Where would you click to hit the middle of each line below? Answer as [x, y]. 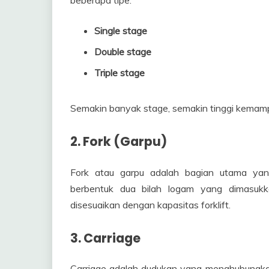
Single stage [121, 30]
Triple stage [119, 72]
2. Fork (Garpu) [119, 141]
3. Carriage [105, 238]
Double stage [123, 51]
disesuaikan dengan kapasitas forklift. [150, 204]
